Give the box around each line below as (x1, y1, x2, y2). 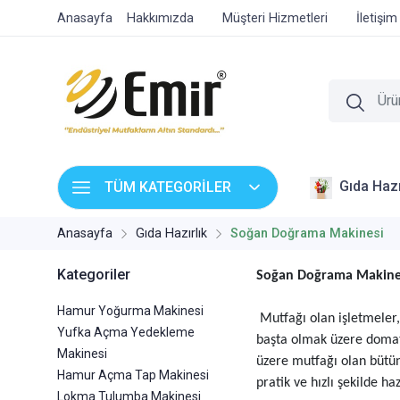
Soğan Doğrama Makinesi (230, 226, 384, 242)
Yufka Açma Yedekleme (57, 325, 195, 340)
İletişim (356, 11, 397, 26)
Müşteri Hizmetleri (222, 11, 328, 26)
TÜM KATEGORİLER (104, 179, 231, 196)
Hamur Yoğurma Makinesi (57, 304, 204, 319)
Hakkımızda (127, 11, 194, 26)
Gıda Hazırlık (136, 226, 207, 242)
